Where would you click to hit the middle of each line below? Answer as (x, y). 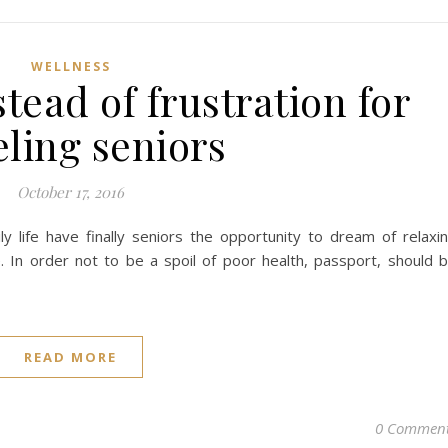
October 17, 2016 (70, 192)
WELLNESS (70, 66)
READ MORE (70, 357)
